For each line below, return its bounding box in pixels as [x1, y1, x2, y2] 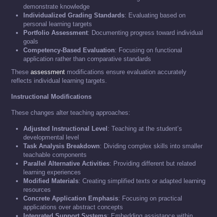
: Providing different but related [109, 160, 196, 168]
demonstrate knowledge [23, 3, 90, 11]
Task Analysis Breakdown [23, 142, 100, 150]
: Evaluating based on [124, 12, 186, 19]
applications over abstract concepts [23, 203, 123, 211]
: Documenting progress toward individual [88, 29, 203, 37]
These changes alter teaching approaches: [11, 109, 130, 117]
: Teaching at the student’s [108, 125, 182, 133]
